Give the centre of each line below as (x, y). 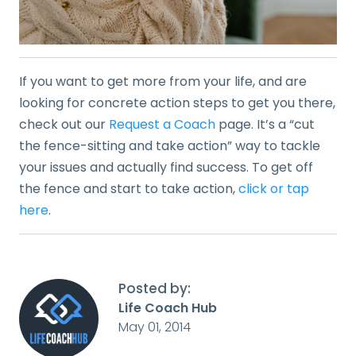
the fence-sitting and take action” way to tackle (170, 145)
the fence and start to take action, (129, 188)
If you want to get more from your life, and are (163, 81)
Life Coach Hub (168, 308)
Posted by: (155, 288)
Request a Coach (162, 124)
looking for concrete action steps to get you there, (177, 103)
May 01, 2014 (155, 327)
